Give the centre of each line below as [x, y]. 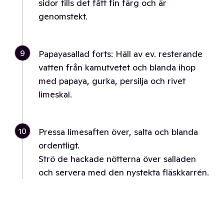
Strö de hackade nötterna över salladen [117, 159]
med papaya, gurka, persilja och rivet [112, 81]
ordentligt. [59, 145]
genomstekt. [63, 16]
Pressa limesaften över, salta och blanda [118, 132]
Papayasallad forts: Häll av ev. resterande [120, 54]
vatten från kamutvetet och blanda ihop [117, 67]
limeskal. [55, 94]
